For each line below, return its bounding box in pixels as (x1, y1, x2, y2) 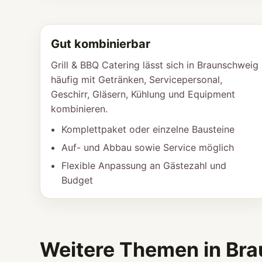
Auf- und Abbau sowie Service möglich (61, 142, 234, 153)
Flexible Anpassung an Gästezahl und (61, 160, 226, 171)
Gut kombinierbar (51, 37, 150, 51)
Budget (61, 174, 93, 186)
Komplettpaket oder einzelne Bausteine (61, 123, 235, 135)
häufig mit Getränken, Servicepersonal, (51, 74, 222, 85)
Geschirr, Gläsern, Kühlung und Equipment (51, 88, 235, 100)
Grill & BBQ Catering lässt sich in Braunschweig (51, 59, 258, 71)
